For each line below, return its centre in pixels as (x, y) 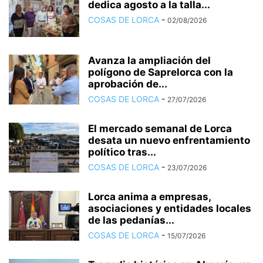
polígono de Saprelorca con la (161, 72)
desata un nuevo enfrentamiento (169, 140)
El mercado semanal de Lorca (160, 128)
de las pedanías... (131, 220)
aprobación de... (128, 84)
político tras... (122, 152)
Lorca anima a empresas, (149, 196)
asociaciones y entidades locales (170, 208)
